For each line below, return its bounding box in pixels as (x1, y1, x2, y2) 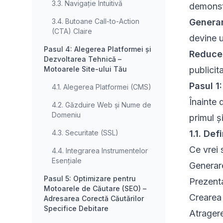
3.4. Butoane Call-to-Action (52, 17, 139, 26)
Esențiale (52, 156, 82, 165)
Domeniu (52, 111, 81, 119)
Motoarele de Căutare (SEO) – (44, 184, 146, 193)
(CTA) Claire (52, 27, 92, 36)
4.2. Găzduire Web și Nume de (52, 101, 151, 110)
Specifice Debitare (44, 204, 109, 213)
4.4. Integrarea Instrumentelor (52, 146, 148, 155)
